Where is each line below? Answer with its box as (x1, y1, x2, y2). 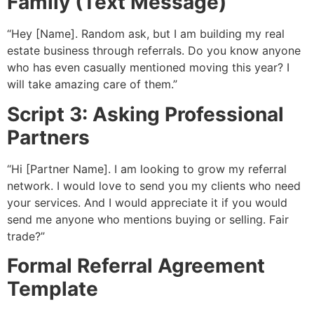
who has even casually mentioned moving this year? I (7, 60, 289, 75)
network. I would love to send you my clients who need (7, 178, 301, 193)
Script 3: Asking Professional (7, 102, 284, 126)
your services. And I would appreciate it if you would (7, 195, 287, 210)
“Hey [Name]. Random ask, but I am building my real (7, 27, 285, 41)
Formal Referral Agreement (7, 254, 265, 278)
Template (7, 277, 98, 301)
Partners (7, 125, 90, 149)
